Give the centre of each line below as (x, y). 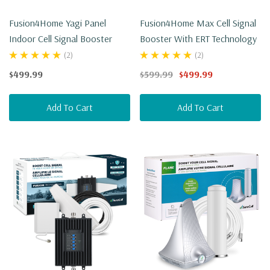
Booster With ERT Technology (198, 39)
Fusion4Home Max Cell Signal (198, 23)
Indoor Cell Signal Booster (61, 39)
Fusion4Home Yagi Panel (58, 23)
